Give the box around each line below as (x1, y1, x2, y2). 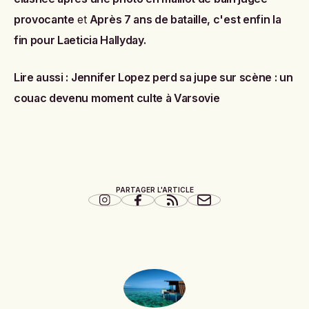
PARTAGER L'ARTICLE (115, 185, 194, 194)
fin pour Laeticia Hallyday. (14, 32, 146, 47)
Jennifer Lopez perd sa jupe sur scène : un (70, 70, 293, 84)
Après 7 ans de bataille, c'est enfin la (89, 12, 281, 26)
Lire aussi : (14, 70, 71, 84)
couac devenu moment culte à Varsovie (14, 90, 220, 105)
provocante (14, 12, 74, 26)
